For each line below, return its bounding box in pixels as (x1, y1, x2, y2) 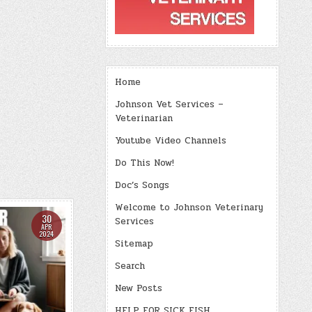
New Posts (115, 281, 162, 295)
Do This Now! (115, 156, 174, 170)
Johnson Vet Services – (115, 97, 224, 111)
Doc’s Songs (115, 178, 169, 192)
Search (115, 259, 145, 273)
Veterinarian (115, 111, 173, 125)
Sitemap (115, 237, 153, 251)
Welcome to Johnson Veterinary (115, 201, 263, 214)
